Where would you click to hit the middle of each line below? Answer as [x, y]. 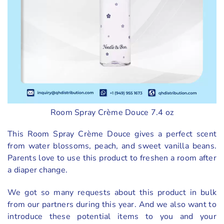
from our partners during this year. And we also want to [112, 204]
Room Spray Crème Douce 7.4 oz [112, 112]
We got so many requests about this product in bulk [112, 192]
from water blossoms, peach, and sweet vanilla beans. [112, 146]
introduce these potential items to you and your [112, 216]
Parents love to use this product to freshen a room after [112, 158]
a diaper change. [37, 170]
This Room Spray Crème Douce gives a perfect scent [112, 134]
